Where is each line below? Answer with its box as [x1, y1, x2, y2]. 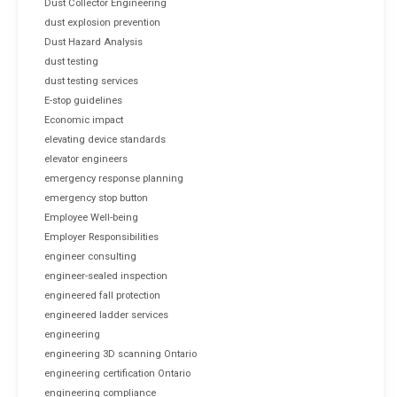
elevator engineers [44, 152, 128, 165]
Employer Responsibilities [44, 230, 159, 243]
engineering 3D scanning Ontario [44, 347, 197, 360]
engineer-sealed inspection [44, 269, 167, 282]
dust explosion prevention [44, 16, 160, 28]
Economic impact [44, 113, 123, 126]
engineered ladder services [44, 308, 168, 321]
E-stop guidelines [44, 94, 122, 106]
